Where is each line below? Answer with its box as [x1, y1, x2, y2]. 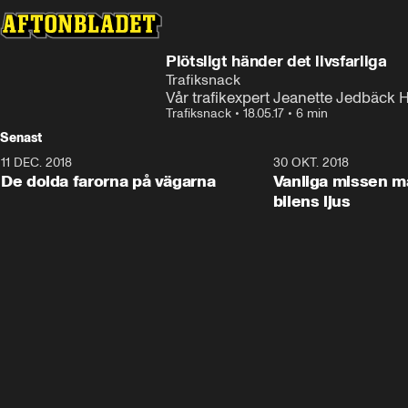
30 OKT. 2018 [272, 155, 349, 170]
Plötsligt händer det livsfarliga [166, 51, 387, 71]
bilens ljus [272, 191, 351, 211]
